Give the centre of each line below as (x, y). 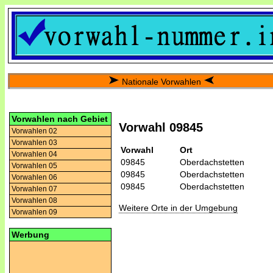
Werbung (30, 235)
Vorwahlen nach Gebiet (60, 119)
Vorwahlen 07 (34, 189)
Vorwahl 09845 (161, 128)
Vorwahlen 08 (34, 200)
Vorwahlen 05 (34, 166)
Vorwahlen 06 (34, 177)
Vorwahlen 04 (34, 154)
